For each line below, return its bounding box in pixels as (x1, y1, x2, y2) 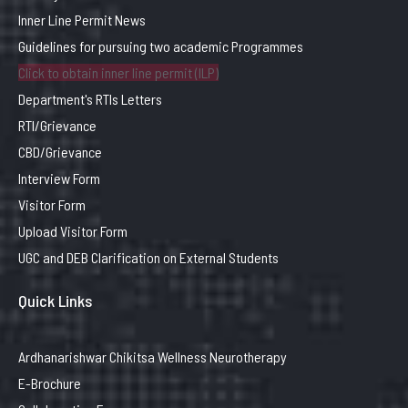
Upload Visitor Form (18, 222, 127, 240)
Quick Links (18, 291, 92, 311)
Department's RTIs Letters (18, 90, 162, 107)
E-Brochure (18, 374, 81, 392)
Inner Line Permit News (18, 11, 146, 28)
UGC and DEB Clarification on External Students (18, 249, 279, 266)
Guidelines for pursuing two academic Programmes (18, 37, 303, 55)
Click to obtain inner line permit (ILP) (18, 64, 219, 81)
